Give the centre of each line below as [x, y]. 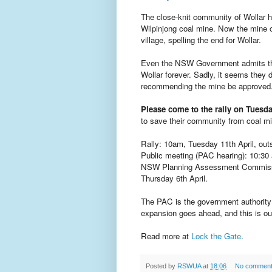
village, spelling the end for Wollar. [201, 40]
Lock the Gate [216, 236]
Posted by [161, 266]
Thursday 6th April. [175, 178]
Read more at [166, 236]
